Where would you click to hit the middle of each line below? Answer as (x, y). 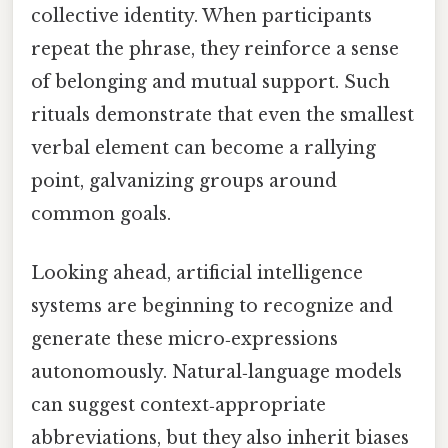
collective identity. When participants (201, 15)
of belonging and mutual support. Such (210, 81)
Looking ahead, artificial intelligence (197, 273)
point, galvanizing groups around (184, 180)
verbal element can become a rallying (203, 147)
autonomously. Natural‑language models (216, 372)
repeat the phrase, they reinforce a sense (215, 48)
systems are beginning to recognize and (212, 306)
